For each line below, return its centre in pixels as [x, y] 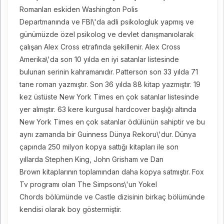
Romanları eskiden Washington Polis [78, 9]
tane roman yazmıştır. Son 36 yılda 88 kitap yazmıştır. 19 [110, 84]
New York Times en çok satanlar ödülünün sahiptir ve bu [112, 122]
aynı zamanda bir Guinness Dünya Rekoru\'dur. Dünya [107, 134]
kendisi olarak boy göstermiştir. [70, 209]
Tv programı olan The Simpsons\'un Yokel [88, 184]
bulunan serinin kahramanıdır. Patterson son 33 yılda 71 [108, 72]
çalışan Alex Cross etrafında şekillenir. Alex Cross [100, 47]
